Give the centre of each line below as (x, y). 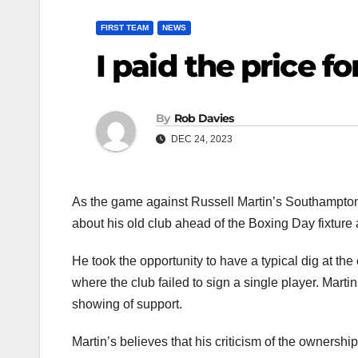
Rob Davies (204, 119)
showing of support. (127, 304)
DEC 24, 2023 (201, 139)
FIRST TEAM (125, 28)
